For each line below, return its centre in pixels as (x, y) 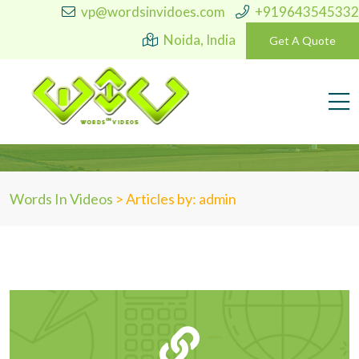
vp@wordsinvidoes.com (153, 12)
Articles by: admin (181, 199)
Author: (126, 84)
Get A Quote (303, 40)
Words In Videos (61, 199)
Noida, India (200, 40)
